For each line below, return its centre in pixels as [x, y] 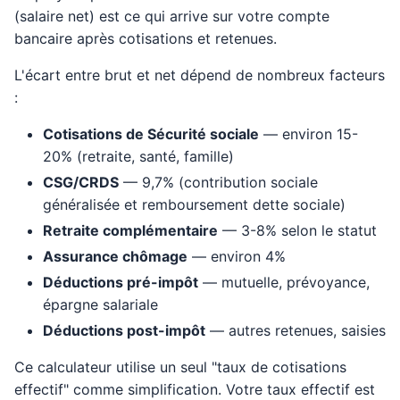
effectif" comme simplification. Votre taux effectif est [195, 389]
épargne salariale [100, 304]
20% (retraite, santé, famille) [138, 156]
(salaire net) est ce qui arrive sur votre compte [172, 16]
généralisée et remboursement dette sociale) [194, 204]
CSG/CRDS [81, 182]
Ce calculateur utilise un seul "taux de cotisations [180, 367]
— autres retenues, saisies [296, 330]
